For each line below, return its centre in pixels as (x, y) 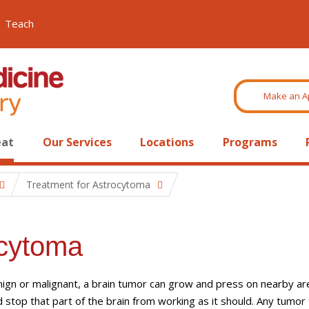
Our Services (77, 142)
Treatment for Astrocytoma (88, 185)
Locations (167, 142)
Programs (250, 142)
